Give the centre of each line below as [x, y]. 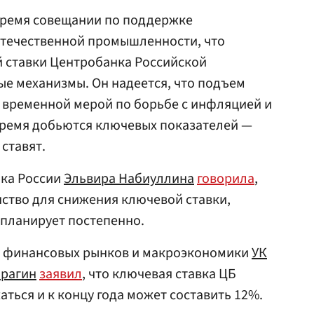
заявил [61, 274]
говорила [226, 179]
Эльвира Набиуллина [129, 179]
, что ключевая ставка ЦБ [159, 274]
